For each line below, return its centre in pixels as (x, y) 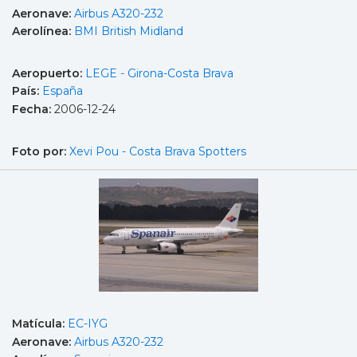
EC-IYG (88, 324)
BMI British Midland (129, 31)
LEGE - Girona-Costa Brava (159, 73)
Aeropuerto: (49, 73)
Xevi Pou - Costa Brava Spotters (158, 151)
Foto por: (41, 151)
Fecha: (33, 109)
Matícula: (40, 324)
